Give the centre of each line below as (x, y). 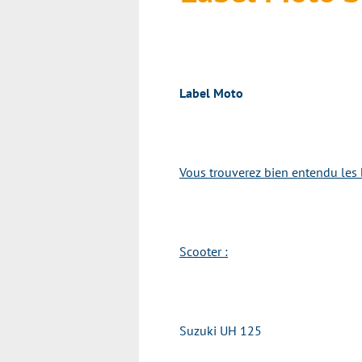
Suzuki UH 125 (221, 330)
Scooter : (204, 251)
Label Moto (211, 93)
